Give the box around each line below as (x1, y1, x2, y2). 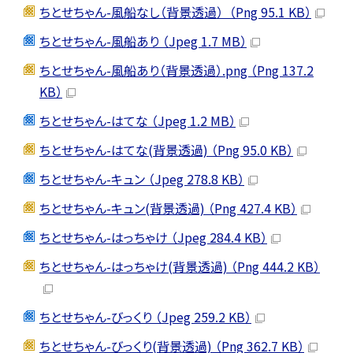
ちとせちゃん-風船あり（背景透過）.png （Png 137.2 (39, 60, 314, 80)
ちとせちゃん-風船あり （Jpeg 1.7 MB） (39, 31, 247, 50)
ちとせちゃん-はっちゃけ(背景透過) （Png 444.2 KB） (39, 256, 320, 276)
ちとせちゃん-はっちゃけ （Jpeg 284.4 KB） (39, 227, 267, 247)
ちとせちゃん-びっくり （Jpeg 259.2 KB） (39, 307, 251, 326)
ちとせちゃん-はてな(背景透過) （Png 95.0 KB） (39, 139, 293, 159)
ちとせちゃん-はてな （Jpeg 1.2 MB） (39, 110, 236, 130)
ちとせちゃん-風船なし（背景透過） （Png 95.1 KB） (39, 2, 311, 21)
